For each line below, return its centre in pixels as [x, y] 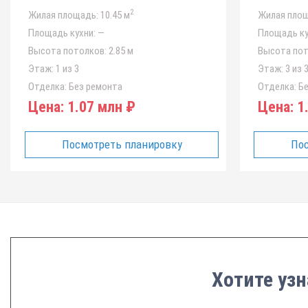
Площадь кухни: [62, 33]
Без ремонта [95, 87]
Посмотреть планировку [122, 144]
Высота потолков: [67, 51]
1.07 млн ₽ [100, 107]
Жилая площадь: [63, 15]
